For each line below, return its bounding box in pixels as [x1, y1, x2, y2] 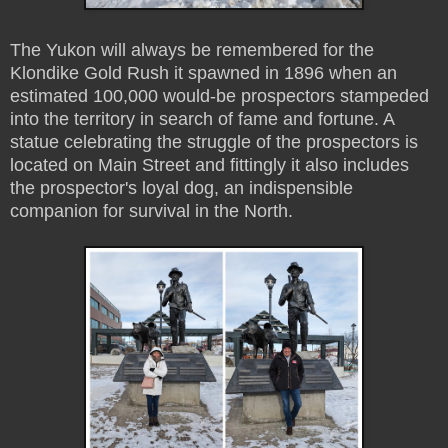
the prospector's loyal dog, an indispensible [10, 177, 353, 198]
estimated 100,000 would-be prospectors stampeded [10, 85, 429, 106]
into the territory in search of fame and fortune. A [10, 108, 394, 129]
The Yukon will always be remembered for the [10, 39, 374, 60]
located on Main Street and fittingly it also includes [10, 154, 409, 175]
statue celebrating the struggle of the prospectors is [10, 131, 418, 152]
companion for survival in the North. [10, 200, 293, 221]
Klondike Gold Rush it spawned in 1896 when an [10, 62, 397, 83]
